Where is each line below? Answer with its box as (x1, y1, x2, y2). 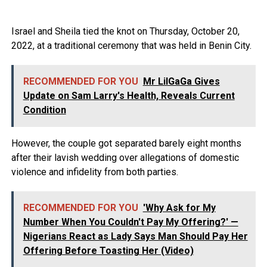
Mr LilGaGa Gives (142, 75, 220, 87)
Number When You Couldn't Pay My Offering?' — (23, 216, 238, 228)
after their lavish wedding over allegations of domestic (11, 151, 239, 163)
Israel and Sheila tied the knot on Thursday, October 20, (11, 25, 240, 37)
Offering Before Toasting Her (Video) (23, 244, 194, 256)
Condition (23, 104, 66, 116)
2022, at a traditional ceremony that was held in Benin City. (11, 39, 252, 51)
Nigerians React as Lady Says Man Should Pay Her (23, 230, 248, 242)
